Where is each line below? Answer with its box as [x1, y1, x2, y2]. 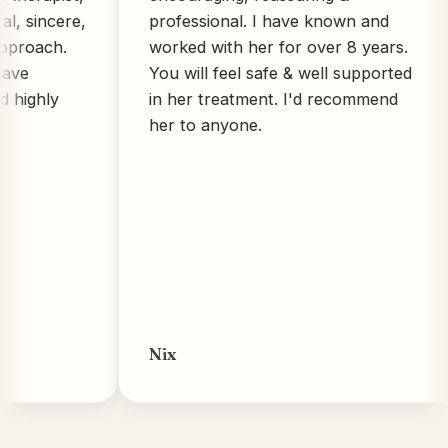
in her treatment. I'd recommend [103, 89, 353, 110]
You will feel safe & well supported [103, 63, 367, 84]
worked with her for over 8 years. [103, 37, 363, 58]
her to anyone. [103, 115, 217, 136]
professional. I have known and [103, 11, 344, 32]
